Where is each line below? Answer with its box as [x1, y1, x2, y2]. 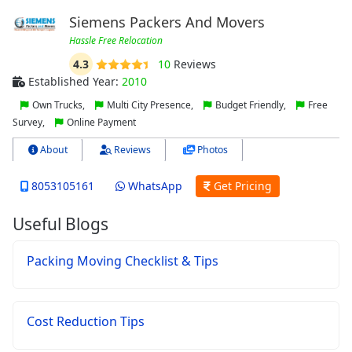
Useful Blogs [13, 212, 108, 235]
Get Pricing [210, 178, 272, 193]
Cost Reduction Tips [26, 313, 145, 331]
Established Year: [25, 74, 122, 89]
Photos [195, 143, 228, 156]
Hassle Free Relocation [68, 34, 163, 47]
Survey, [13, 115, 47, 129]
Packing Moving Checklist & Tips [26, 252, 218, 270]
